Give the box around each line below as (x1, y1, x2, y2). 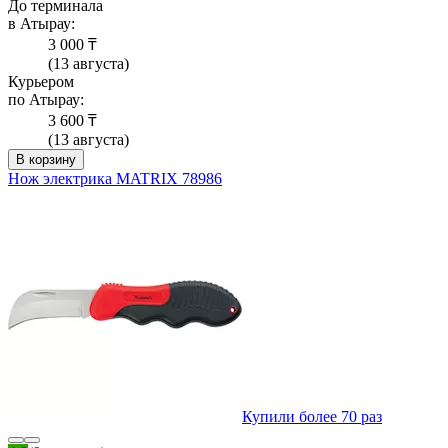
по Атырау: (8, 91, 84, 109)
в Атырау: (8, 15, 75, 33)
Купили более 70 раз (242, 408, 382, 426)
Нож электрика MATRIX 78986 (8, 170, 222, 188)
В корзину (16, 152, 76, 168)
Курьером (8, 73, 74, 91)
